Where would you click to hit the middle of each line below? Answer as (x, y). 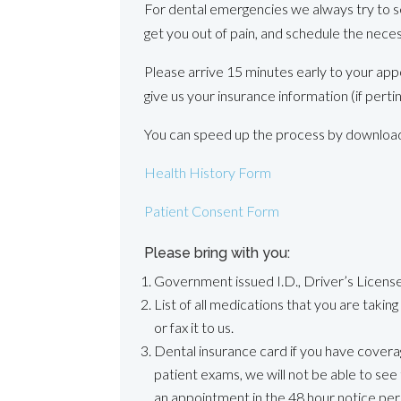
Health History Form (208, 172)
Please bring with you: (218, 252)
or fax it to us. (194, 327)
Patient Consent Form (212, 210)
